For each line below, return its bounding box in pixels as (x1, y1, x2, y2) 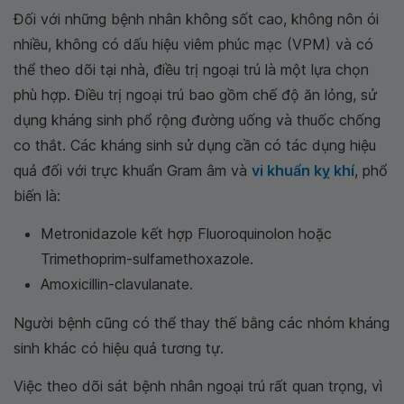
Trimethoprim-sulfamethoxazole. (41, 250, 253, 268)
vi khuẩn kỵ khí (252, 161, 354, 179)
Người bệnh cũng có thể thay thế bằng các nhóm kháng (14, 314, 390, 332)
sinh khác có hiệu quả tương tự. (14, 339, 224, 357)
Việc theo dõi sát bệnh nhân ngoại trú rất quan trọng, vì (14, 377, 382, 395)
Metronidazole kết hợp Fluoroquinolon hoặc (41, 225, 332, 243)
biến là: (14, 187, 60, 205)
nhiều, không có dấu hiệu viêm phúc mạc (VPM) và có (14, 35, 373, 53)
